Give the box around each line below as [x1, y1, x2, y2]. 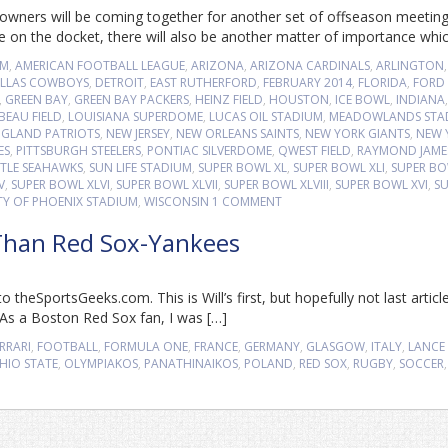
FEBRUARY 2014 [263, 74, 352, 91]
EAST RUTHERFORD [150, 74, 257, 91]
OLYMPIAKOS [64, 355, 138, 372]
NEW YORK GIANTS [305, 125, 410, 142]
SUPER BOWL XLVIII [224, 176, 329, 193]
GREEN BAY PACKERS [74, 91, 189, 108]
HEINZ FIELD [195, 91, 263, 108]
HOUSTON [269, 91, 329, 108]
